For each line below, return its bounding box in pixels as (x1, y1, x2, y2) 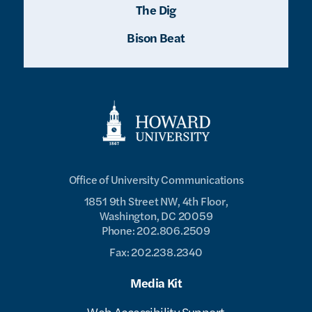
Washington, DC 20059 (99, 208, 213, 224)
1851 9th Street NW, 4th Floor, (84, 193, 228, 210)
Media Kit (130, 274, 182, 292)
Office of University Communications (68, 171, 244, 188)
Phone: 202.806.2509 (101, 222, 211, 239)
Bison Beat (127, 29, 185, 47)
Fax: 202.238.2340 (109, 244, 203, 260)
